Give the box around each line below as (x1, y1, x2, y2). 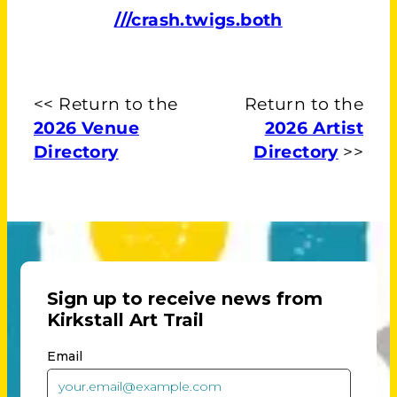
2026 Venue (34, 118, 140, 139)
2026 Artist (264, 118, 363, 139)
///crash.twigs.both (114, 9, 283, 30)
